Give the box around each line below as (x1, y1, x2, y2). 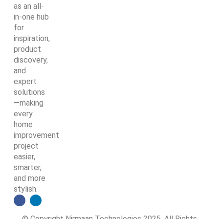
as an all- (14, 1, 44, 11)
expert (14, 77, 37, 86)
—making (14, 98, 44, 108)
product (14, 44, 41, 54)
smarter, (14, 163, 42, 172)
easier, (14, 152, 35, 161)
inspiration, (14, 34, 50, 43)
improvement (14, 131, 59, 140)
